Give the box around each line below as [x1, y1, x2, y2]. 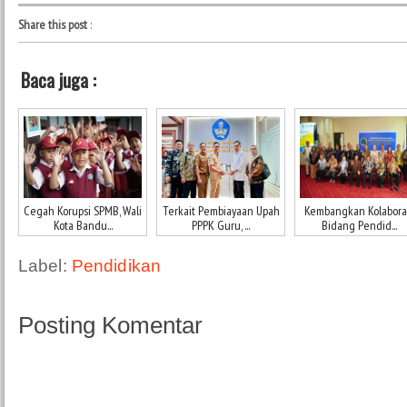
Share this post [18, 15, 87, 33]
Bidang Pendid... [321, 217, 397, 234]
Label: [18, 255, 72, 276]
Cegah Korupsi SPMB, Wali [24, 203, 142, 220]
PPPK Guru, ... [192, 217, 250, 234]
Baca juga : [21, 66, 96, 94]
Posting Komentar [18, 313, 203, 339]
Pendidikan [71, 255, 162, 276]
